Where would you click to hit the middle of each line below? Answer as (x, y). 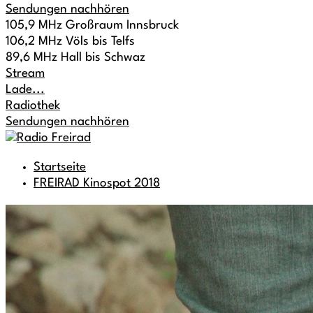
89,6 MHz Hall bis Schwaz (75, 58)
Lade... (25, 90)
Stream (25, 74)
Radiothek (33, 106)
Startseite (60, 167)
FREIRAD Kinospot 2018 (97, 183)
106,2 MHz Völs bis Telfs (70, 42)
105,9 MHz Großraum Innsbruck (92, 26)
